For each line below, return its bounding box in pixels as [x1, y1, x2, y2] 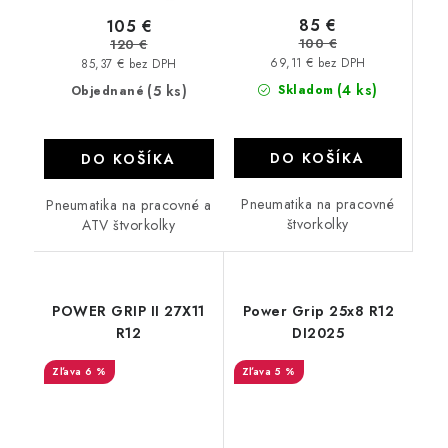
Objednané [70, 82, 144, 100]
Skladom [273, 81, 334, 99]
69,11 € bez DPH [270, 55, 366, 71]
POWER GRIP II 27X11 [52, 301, 205, 321]
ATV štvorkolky [82, 215, 176, 235]
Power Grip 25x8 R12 [242, 301, 394, 321]
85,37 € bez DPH [81, 56, 177, 72]
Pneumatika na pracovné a [46, 195, 212, 215]
